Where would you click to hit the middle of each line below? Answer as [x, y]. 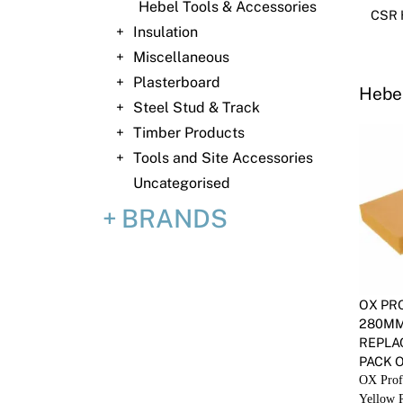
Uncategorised [182, 183]
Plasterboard [177, 82]
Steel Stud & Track [197, 107]
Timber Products [189, 133]
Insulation [166, 32]
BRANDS [175, 218]
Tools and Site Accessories [223, 158]
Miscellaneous [181, 57]
